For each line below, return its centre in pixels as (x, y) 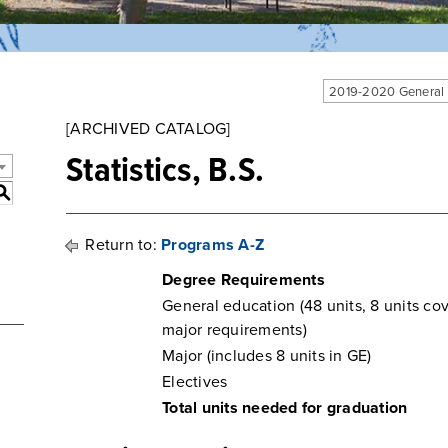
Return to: (121, 245)
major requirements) (234, 330)
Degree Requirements (243, 280)
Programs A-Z (212, 245)
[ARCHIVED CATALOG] (148, 129)
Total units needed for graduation (285, 408)
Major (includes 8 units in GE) (267, 356)
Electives (195, 382)
